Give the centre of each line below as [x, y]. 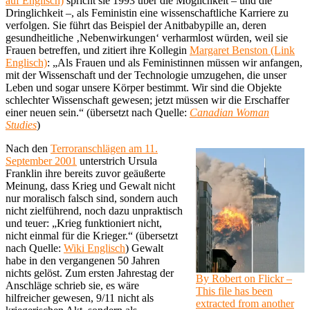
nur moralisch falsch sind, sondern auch [92, 198]
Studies [21, 125]
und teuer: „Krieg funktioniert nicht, [84, 223]
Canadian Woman [229, 112]
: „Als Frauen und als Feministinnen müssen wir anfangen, [175, 62]
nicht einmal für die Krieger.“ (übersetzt [92, 235]
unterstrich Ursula [117, 161]
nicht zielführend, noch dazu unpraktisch [94, 210]
